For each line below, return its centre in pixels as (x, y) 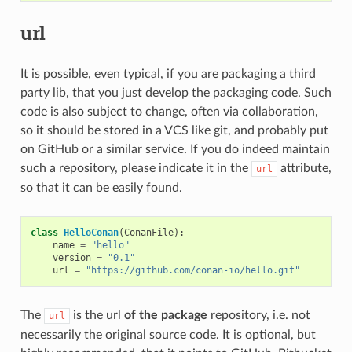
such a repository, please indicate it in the (136, 168)
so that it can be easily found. (101, 187)
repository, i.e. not (258, 315)
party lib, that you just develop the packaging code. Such (176, 92)
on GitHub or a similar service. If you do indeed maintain (175, 149)
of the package (165, 315)
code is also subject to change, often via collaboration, (169, 111)
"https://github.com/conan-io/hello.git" (192, 270)
